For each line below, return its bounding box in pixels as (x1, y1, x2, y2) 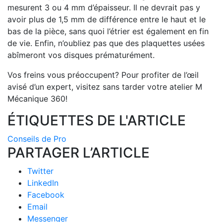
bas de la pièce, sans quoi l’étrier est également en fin (7, 26, 209, 36)
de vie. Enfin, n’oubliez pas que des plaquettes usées (7, 38, 205, 48)
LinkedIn (27, 178, 58, 188)
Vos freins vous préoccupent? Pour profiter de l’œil (7, 70, 199, 80)
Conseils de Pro (7, 134, 66, 144)
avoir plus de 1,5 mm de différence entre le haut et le (7, 14, 206, 24)
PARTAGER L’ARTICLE (7, 144, 150, 161)
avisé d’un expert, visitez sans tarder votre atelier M (7, 82, 202, 92)
